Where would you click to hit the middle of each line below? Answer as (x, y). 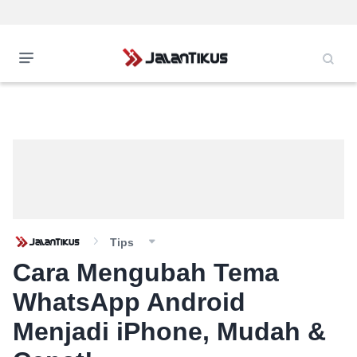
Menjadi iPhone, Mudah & (169, 331)
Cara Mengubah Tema (146, 273)
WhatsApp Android (129, 302)
